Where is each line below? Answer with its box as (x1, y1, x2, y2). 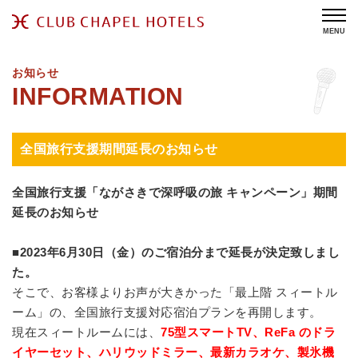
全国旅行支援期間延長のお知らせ (20, 142, 218, 156)
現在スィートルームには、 (12, 325, 161, 339)
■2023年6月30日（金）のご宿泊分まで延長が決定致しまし (12, 245, 340, 259)
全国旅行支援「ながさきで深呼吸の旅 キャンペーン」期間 (12, 185, 338, 199)
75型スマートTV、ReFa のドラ (161, 325, 336, 339)
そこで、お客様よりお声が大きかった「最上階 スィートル (12, 285, 338, 299)
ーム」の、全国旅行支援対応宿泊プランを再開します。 (12, 305, 322, 319)
